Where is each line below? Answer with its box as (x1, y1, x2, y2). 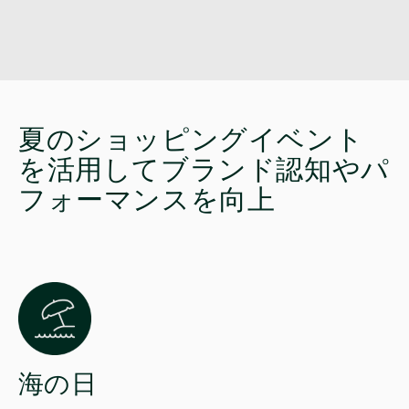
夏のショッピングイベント (18, 126, 364, 155)
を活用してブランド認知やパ (18, 156, 390, 185)
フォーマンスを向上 (18, 186, 276, 215)
